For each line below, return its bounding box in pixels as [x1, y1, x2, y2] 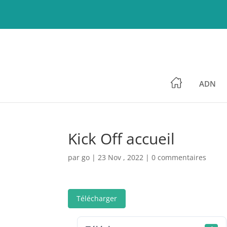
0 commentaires [152, 153, 207, 162]
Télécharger [77, 194, 118, 203]
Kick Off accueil [68, 128, 175, 149]
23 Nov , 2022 [98, 153, 144, 162]
